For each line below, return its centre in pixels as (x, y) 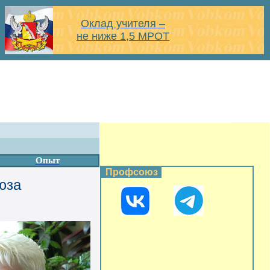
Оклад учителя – (123, 24)
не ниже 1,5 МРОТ (123, 36)
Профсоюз (131, 172)
